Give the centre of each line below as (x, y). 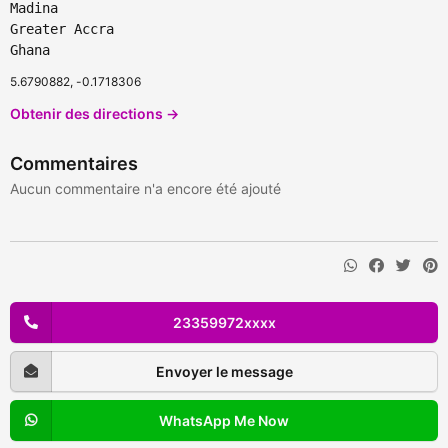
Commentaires (74, 164)
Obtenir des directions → (94, 114)
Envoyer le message (224, 372)
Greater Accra (62, 29)
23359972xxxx (224, 323)
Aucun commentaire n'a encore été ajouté (145, 189)
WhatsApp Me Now (224, 421)
